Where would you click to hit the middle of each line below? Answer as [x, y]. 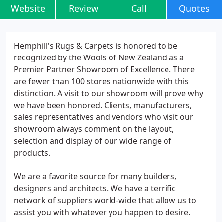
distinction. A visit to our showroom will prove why [109, 93]
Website [28, 8]
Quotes [194, 8]
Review [83, 8]
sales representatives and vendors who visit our [104, 117]
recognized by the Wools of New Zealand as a [99, 57]
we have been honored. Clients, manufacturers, [103, 105]
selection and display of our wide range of [93, 141]
